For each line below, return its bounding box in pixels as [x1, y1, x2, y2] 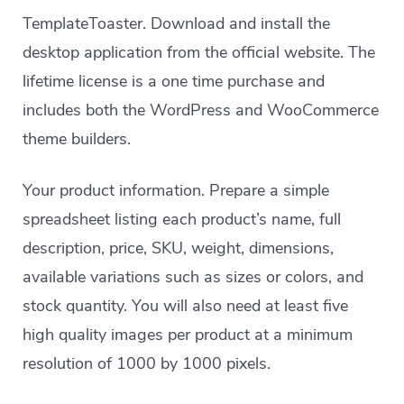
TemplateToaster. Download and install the [23, 13, 331, 34]
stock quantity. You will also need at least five [23, 295, 349, 317]
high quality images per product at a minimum [23, 324, 353, 345]
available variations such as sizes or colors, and [23, 266, 364, 288]
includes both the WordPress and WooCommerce [23, 99, 380, 121]
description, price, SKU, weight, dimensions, [23, 237, 335, 259]
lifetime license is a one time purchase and [23, 70, 326, 92]
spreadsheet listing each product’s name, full [23, 208, 342, 230]
